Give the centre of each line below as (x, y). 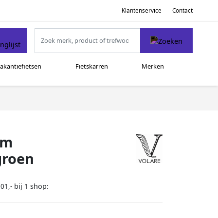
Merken (153, 66)
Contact (182, 10)
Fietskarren (91, 66)
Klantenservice (141, 10)
